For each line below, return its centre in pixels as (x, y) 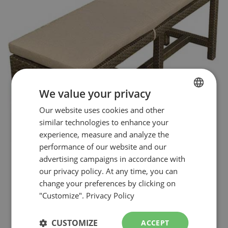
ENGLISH (179, 126)
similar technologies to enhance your (104, 122)
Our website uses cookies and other (102, 110)
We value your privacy (95, 93)
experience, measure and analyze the (104, 134)
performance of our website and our (103, 146)
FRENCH (178, 109)
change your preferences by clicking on (108, 183)
